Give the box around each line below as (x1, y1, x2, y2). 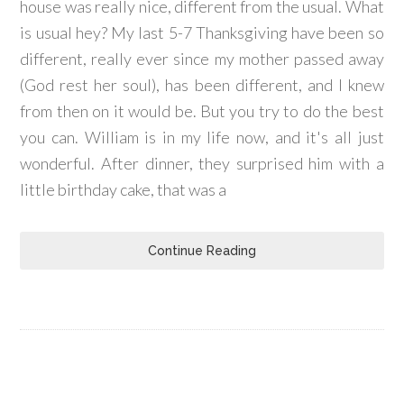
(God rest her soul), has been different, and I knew (20, 75, 384, 95)
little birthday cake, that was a (20, 179, 227, 199)
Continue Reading (148, 243, 256, 258)
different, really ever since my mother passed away (20, 49, 384, 69)
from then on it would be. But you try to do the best (20, 101, 384, 121)
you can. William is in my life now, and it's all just (20, 127, 384, 147)
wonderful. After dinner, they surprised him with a (20, 153, 384, 173)
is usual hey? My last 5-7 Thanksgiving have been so (20, 23, 384, 42)
